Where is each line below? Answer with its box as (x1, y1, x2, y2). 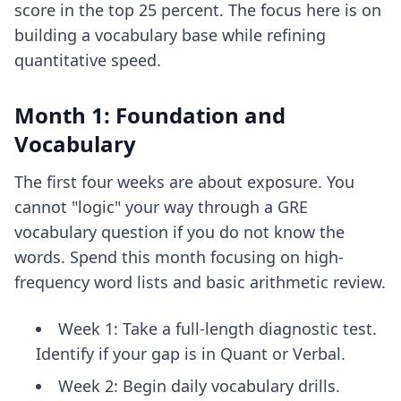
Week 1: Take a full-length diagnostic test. (58, 318, 377, 339)
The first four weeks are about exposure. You (14, 171, 354, 192)
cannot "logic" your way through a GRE (14, 196, 308, 218)
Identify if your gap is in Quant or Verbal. (36, 343, 346, 364)
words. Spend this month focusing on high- (14, 246, 344, 268)
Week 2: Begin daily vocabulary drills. (58, 375, 340, 397)
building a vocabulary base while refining (14, 24, 326, 46)
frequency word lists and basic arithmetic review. (14, 271, 386, 293)
